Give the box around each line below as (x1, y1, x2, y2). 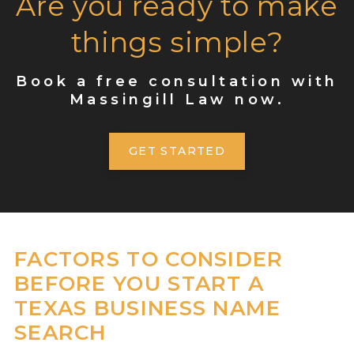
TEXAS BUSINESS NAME (13, 295, 281, 321)
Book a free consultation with (16, 72, 338, 90)
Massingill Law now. (69, 90, 285, 108)
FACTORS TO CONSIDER (13, 246, 284, 272)
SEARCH (13, 319, 107, 345)
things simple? (70, 24, 284, 59)
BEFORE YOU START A (13, 270, 265, 296)
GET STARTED (128, 143, 226, 158)
